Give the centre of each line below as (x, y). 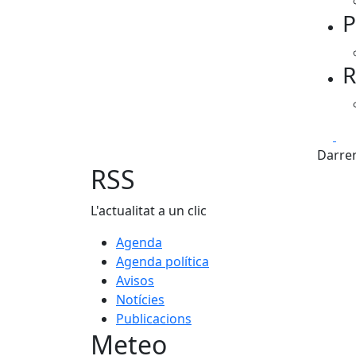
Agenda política (163, 261)
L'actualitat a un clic (149, 211)
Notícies (140, 300)
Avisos (135, 281)
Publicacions (154, 319)
